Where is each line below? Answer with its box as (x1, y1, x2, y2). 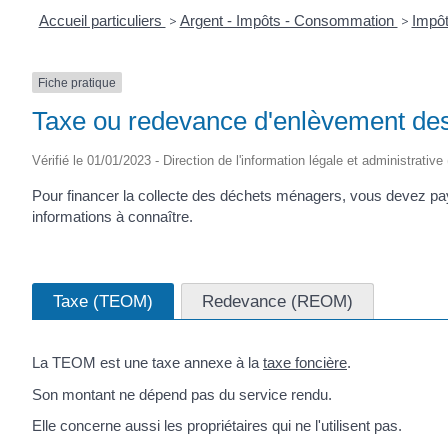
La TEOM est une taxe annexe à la (32, 354, 263, 372)
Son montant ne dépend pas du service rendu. (32, 385, 332, 403)
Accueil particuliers (38, 11, 166, 29)
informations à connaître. (32, 207, 193, 225)
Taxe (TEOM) (53, 291, 153, 312)
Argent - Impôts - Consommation (179, 11, 398, 29)
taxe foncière (263, 354, 347, 372)
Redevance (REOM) (202, 291, 353, 312)
